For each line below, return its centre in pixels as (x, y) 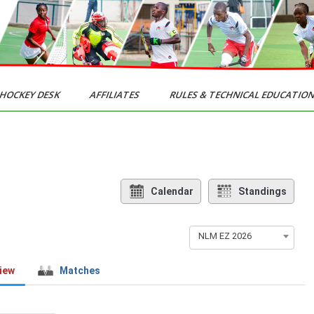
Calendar (172, 191)
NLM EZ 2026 (225, 236)
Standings (262, 191)
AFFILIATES (115, 95)
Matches (80, 271)
